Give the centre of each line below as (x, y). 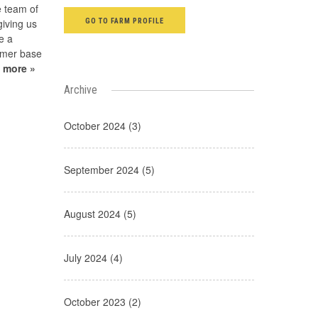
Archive (80, 89)
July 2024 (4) (93, 257)
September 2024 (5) (109, 169)
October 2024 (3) (102, 125)
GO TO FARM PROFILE (125, 21)
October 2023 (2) (102, 301)
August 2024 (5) (100, 213)
